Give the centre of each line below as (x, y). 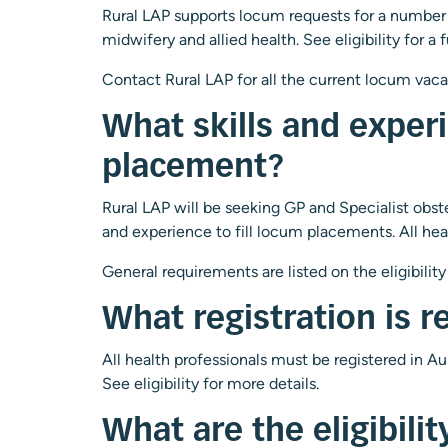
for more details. (261, 383)
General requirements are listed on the (241, 271)
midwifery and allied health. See (218, 39)
